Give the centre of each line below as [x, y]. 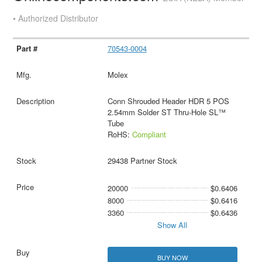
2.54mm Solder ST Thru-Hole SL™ [166, 112]
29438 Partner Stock [142, 160]
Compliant [149, 134]
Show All [173, 225]
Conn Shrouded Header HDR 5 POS [168, 101]
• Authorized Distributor [56, 18]
